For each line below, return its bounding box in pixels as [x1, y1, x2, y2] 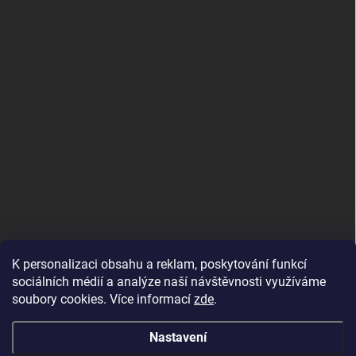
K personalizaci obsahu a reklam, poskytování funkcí [12, 257, 307, 272]
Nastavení [149, 330, 207, 345]
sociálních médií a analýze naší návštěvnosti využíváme [12, 274, 326, 289]
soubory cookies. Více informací [12, 292, 194, 307]
